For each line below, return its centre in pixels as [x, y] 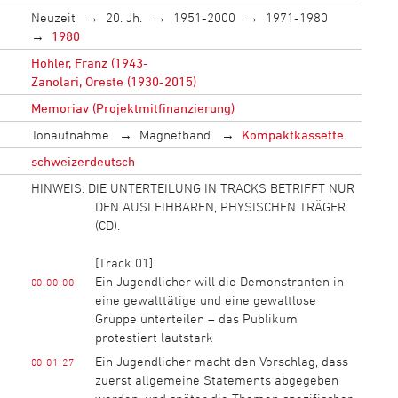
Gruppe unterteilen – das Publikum [196, 318]
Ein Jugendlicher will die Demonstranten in [219, 281]
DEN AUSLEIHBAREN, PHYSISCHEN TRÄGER [220, 206]
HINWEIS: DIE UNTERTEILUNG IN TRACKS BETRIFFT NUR [192, 187]
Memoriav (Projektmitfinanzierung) [132, 107]
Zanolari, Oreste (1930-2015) [113, 81]
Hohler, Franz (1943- [89, 62]
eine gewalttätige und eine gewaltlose [205, 299]
